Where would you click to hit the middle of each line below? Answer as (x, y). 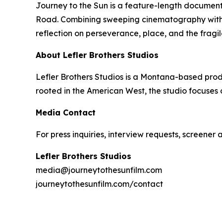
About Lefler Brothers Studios (97, 55)
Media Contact (66, 113)
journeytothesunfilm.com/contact (99, 184)
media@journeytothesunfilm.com (99, 170)
